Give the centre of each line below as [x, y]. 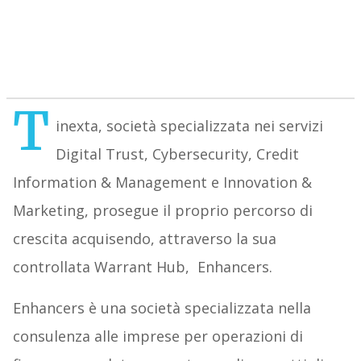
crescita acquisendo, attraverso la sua [144, 239]
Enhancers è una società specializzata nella [162, 308]
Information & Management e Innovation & [162, 183]
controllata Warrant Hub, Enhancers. [142, 267]
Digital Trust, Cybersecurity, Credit [177, 154]
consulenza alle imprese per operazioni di [158, 336]
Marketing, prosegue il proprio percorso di [162, 211]
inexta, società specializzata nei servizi [189, 126]
